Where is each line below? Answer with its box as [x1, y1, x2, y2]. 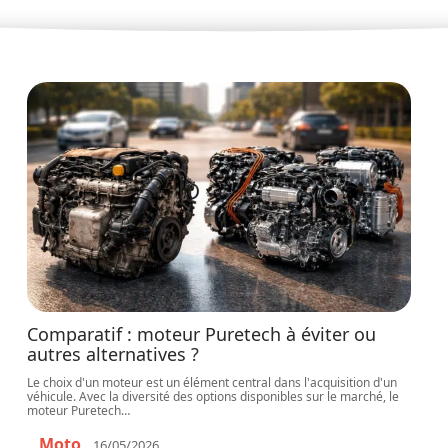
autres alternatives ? [27, 342, 200, 366]
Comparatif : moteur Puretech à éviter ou [27, 322, 377, 346]
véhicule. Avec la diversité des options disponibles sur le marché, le [27, 388, 400, 405]
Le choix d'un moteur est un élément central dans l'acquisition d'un [27, 374, 398, 391]
